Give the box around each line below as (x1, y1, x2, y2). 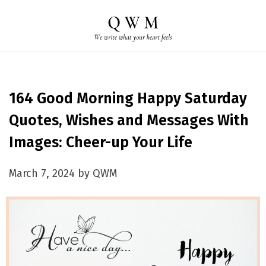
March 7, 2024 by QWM (9, 167, 117, 180)
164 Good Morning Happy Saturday (9, 90, 247, 107)
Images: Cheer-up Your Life (9, 134, 192, 151)
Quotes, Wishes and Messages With (9, 112, 249, 129)
